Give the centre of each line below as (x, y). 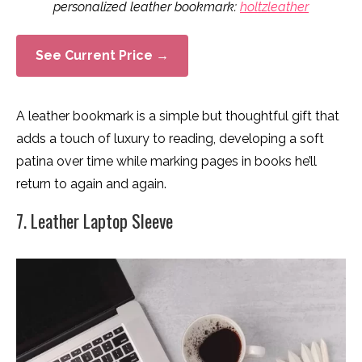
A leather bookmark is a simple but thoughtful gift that (178, 116)
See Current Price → (102, 55)
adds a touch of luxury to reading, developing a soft (170, 139)
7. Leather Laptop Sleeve (95, 221)
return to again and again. (91, 184)
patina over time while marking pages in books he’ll (166, 161)
